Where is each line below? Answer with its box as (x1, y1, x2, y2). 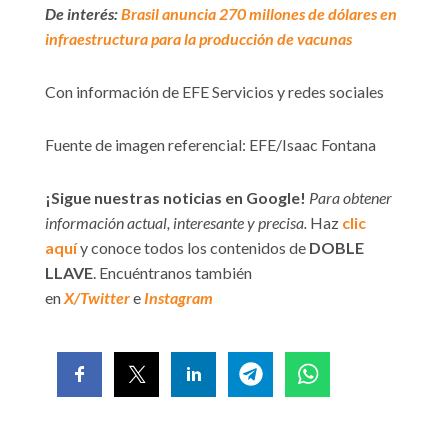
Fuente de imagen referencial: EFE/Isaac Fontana (45, 134, 376, 154)
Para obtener (309, 187, 392, 207)
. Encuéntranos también (93, 262, 252, 282)
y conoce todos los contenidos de (77, 237, 309, 257)
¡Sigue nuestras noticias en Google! (45, 187, 306, 207)
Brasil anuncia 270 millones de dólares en (121, 3, 397, 23)
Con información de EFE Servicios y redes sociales (45, 81, 384, 101)
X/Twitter (64, 287, 130, 307)
